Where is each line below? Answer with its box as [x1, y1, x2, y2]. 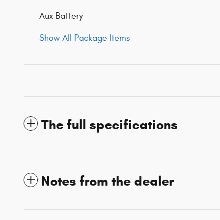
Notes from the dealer [41, 173, 174, 190]
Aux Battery [39, 11, 83, 22]
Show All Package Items [39, 33, 130, 44]
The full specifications [41, 116, 178, 134]
